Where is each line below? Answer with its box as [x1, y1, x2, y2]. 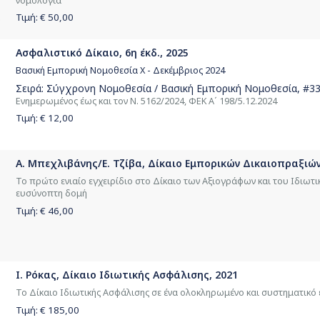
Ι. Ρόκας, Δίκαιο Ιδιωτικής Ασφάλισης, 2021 [16, 268, 238, 282]
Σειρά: [16, 81, 46, 95]
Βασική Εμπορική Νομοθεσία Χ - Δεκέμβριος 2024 [16, 64, 225, 77]
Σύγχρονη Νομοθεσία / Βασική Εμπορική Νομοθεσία [46, 81, 297, 95]
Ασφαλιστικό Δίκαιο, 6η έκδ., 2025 [16, 46, 189, 60]
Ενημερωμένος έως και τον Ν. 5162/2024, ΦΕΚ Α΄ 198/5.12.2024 [16, 94, 277, 107]
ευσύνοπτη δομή [16, 187, 87, 200]
